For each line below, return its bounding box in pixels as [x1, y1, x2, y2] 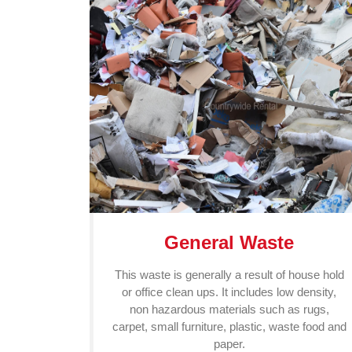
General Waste [164, 232, 295, 253]
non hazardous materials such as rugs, [129, 302, 329, 316]
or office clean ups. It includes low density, [122, 285, 337, 299]
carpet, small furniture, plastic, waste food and [112, 320, 346, 333]
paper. [213, 337, 245, 350]
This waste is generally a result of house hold [114, 268, 344, 281]
